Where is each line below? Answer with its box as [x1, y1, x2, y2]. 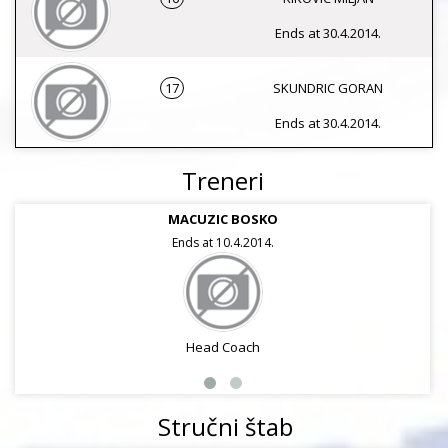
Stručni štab [158, 410, 293, 443]
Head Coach [185, 338, 260, 356]
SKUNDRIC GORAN [273, 79, 383, 97]
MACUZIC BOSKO [167, 210, 278, 228]
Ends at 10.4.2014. [171, 234, 274, 251]
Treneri [181, 164, 264, 197]
